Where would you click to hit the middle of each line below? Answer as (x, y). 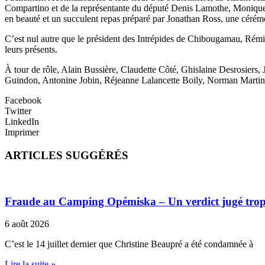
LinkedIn (22, 122)
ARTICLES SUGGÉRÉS (67, 156)
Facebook (23, 101)
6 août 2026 (27, 224)
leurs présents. (31, 50)
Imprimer (22, 132)
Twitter (18, 111)
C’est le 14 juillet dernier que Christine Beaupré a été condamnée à (129, 244)
